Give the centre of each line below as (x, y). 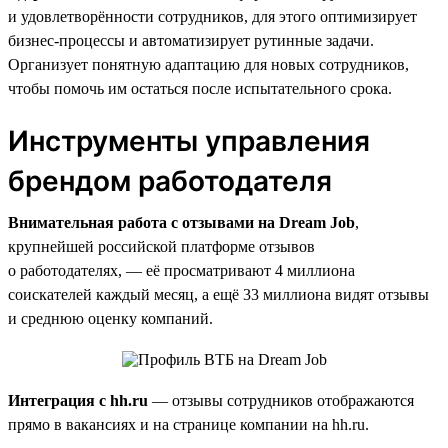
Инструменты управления (189, 140)
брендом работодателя (170, 180)
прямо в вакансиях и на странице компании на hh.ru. (188, 424)
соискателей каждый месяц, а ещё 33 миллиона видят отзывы (218, 294)
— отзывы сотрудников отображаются (281, 400)
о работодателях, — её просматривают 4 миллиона (181, 270)
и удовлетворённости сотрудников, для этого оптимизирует (212, 16)
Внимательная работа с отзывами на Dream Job (181, 222)
